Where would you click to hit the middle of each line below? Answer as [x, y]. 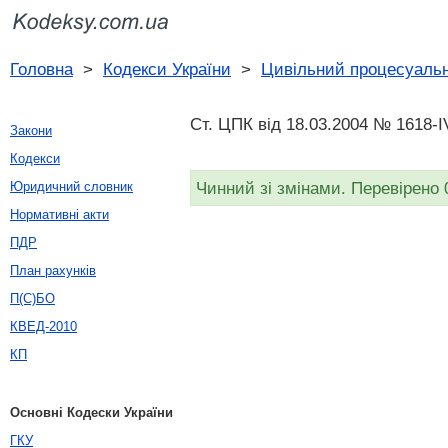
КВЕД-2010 [43, 326]
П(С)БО [32, 298]
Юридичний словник [71, 186]
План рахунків [53, 270]
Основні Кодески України [91, 412]
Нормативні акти [59, 214]
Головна [41, 69]
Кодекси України [167, 69]
